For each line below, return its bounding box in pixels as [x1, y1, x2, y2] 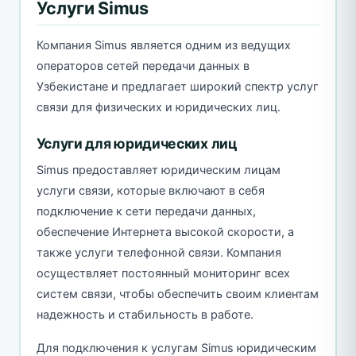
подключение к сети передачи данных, [36, 203, 256, 219]
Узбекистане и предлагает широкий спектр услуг [36, 79, 319, 94]
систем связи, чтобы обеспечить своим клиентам [36, 286, 319, 301]
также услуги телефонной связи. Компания [36, 245, 281, 260]
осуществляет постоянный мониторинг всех [36, 265, 290, 281]
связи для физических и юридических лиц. [36, 99, 281, 114]
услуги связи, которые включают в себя [36, 183, 265, 198]
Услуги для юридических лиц [36, 134, 238, 152]
